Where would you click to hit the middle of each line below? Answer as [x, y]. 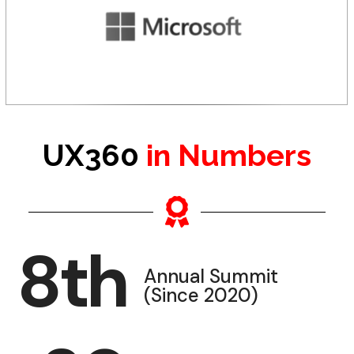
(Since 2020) [201, 295]
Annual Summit [211, 276]
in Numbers [225, 155]
